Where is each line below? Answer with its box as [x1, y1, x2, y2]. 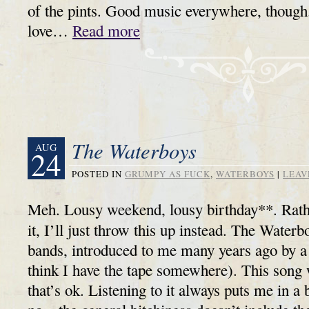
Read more [72, 20, 140, 41]
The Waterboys [72, 136, 197, 164]
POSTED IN [72, 168, 122, 180]
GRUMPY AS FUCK [125, 168, 210, 180]
